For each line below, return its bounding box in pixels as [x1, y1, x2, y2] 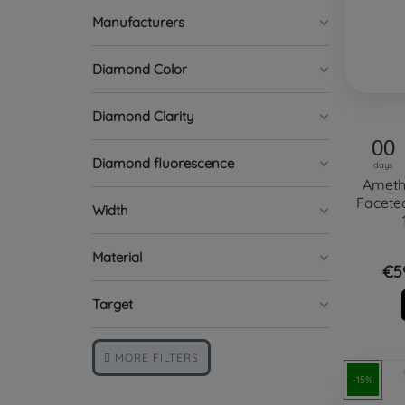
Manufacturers [92, 14, 184, 32]
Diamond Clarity [92, 108, 194, 126]
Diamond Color [92, 61, 187, 79]
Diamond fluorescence [92, 155, 234, 173]
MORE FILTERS [111, 351, 199, 365]
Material [92, 249, 142, 267]
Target [92, 296, 133, 314]
